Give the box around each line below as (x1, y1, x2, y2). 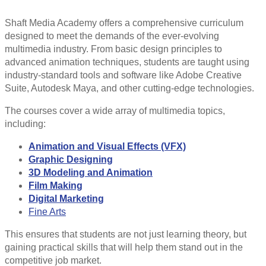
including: (5, 118, 46, 129)
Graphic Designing (28, 154, 113, 164)
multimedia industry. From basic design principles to (5, 43, 222, 54)
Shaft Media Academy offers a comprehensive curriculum (5, 17, 243, 28)
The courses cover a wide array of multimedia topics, (5, 105, 225, 116)
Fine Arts (28, 206, 66, 217)
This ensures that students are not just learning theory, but (5, 229, 246, 239)
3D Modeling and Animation (28, 167, 153, 178)
